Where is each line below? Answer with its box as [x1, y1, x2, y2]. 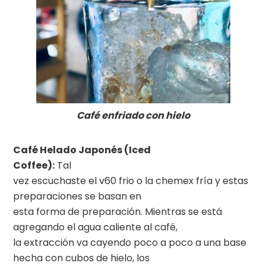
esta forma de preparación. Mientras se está [13, 205, 223, 219]
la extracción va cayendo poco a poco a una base [13, 236, 247, 250]
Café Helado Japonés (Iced [13, 143, 151, 157]
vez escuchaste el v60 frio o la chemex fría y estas [13, 174, 249, 188]
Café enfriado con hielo [76, 109, 190, 123]
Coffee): [13, 159, 55, 173]
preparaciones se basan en [13, 189, 142, 204]
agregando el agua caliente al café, [13, 220, 178, 235]
